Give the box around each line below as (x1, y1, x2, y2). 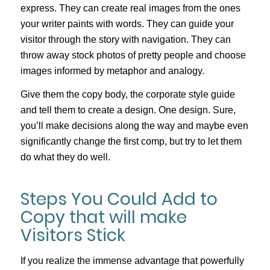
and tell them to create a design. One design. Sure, (20, 105, 236, 116)
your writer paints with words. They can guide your (20, 18, 234, 29)
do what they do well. (20, 152, 110, 163)
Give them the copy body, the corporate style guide (20, 89, 235, 100)
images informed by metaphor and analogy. (20, 65, 204, 76)
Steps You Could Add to (20, 187, 218, 212)
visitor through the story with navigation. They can (20, 34, 231, 45)
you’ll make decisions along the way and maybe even (20, 121, 248, 131)
